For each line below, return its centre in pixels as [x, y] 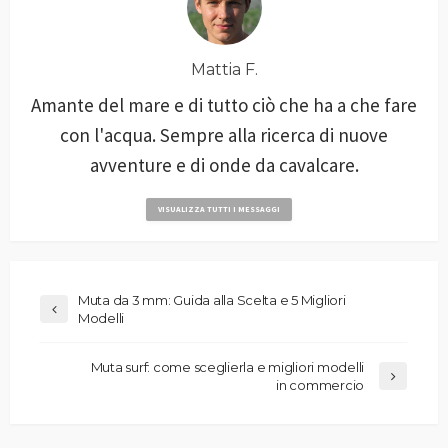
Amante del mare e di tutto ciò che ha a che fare [224, 105]
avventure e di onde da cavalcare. [224, 165]
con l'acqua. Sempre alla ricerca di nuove [224, 135]
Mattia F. [224, 70]
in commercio [320, 385]
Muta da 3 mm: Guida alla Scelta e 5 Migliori [212, 300]
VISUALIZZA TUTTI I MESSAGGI [219, 209]
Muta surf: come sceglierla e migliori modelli [227, 367]
